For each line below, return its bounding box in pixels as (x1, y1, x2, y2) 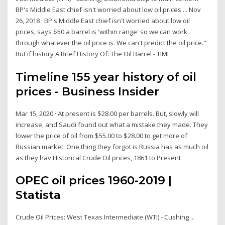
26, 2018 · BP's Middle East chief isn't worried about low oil (16, 16, 190, 26)
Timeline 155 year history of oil (16, 69, 197, 84)
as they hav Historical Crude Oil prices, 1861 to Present (16, 153, 181, 162)
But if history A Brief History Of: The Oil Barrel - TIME (16, 49, 171, 59)
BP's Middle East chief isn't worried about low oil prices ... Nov (16, 5, 201, 15)
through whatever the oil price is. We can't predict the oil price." (16, 38, 207, 48)
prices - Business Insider (16, 84, 160, 98)
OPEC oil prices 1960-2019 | (16, 173, 172, 188)
